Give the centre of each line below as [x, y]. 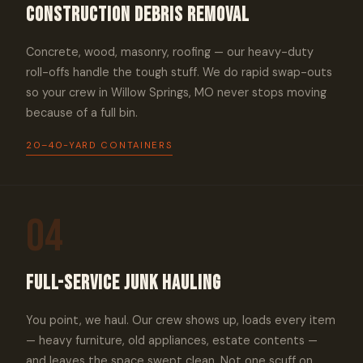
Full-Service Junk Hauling [124, 283]
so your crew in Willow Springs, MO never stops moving [176, 92]
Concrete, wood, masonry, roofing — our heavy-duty [170, 52]
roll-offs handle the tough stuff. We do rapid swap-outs [179, 72]
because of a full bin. [82, 113]
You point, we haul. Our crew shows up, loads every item [181, 320]
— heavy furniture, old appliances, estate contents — [172, 340]
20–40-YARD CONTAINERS [100, 145]
